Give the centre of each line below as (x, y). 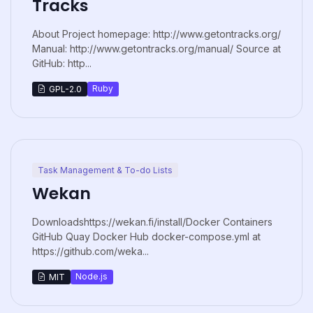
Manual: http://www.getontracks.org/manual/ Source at (156, 48)
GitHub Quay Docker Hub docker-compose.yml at (146, 236)
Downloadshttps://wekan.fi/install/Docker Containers (152, 221)
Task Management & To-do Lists (105, 170)
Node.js (92, 277)
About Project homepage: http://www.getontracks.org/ (156, 34)
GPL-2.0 (65, 89)
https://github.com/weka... (90, 251)
